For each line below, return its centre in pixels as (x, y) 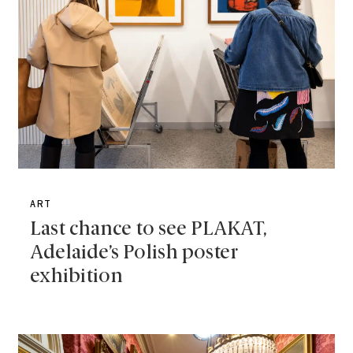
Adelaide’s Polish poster (134, 254)
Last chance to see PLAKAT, (149, 230)
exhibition (77, 277)
